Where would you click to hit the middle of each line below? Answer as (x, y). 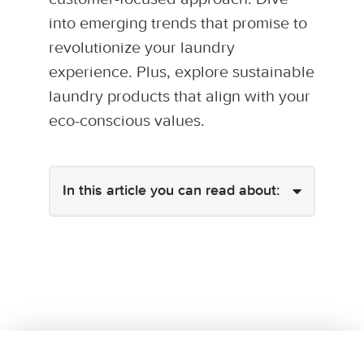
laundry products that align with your (180, 96)
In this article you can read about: (171, 191)
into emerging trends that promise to (178, 23)
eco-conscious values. (127, 120)
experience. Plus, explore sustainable (182, 71)
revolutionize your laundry (142, 47)
